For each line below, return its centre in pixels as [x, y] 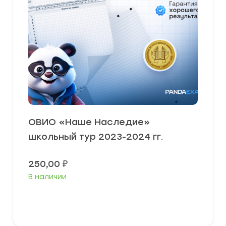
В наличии [47, 177]
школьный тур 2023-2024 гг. [96, 137]
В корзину [117, 201]
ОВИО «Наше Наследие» [89, 122]
